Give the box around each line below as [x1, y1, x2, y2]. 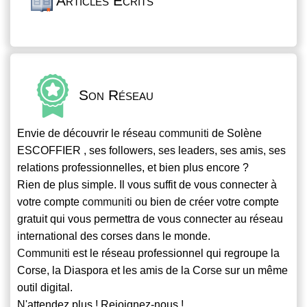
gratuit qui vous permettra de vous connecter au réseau [17, 213, 283, 225]
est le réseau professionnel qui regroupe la [70, 247, 280, 260]
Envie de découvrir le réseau [17, 127, 159, 140]
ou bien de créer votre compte [132, 196, 279, 208]
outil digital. [17, 282, 73, 294]
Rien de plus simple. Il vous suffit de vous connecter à [17, 179, 277, 191]
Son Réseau [75, 86, 153, 103]
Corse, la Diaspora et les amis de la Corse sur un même [17, 265, 288, 277]
